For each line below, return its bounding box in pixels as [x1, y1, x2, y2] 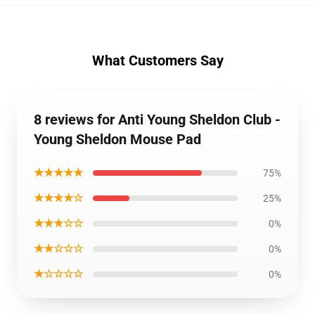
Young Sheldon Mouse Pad [34, 131, 201, 148]
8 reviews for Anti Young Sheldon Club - [34, 111, 281, 128]
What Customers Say [91, 52, 224, 69]
